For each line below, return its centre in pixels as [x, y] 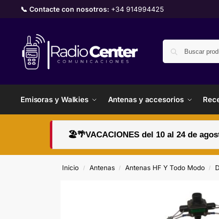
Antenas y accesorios [146, 99]
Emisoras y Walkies [55, 99]
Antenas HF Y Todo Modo [165, 168]
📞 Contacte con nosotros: [65, 9]
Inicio [71, 168]
